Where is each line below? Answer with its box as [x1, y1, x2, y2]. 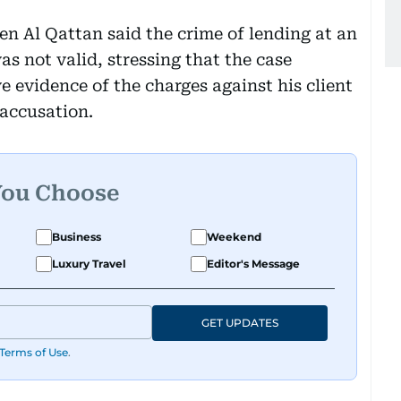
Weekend [207, 229, 261, 243]
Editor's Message [207, 256, 300, 270]
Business [52, 229, 101, 243]
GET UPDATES [201, 315, 278, 329]
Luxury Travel [52, 256, 126, 270]
